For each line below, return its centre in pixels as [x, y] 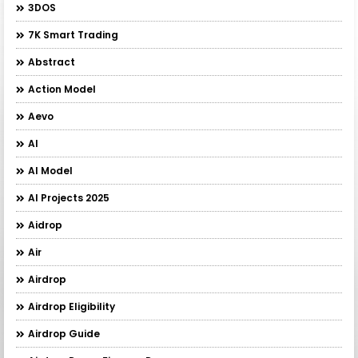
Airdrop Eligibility [72, 307]
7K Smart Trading [73, 35]
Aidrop [45, 225]
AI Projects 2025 [69, 198]
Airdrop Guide [64, 334]
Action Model [62, 89]
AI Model [50, 171]
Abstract [52, 62]
